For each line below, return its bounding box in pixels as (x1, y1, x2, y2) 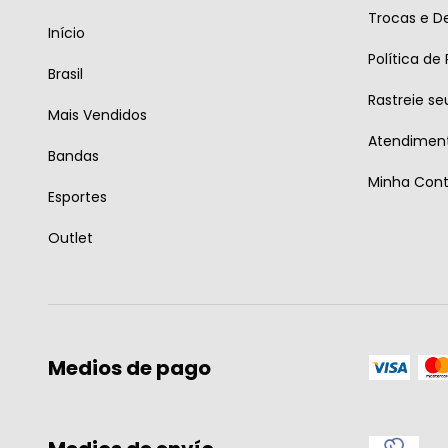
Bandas (48, 146, 99, 167)
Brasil (48, 64, 83, 85)
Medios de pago (48, 354, 211, 383)
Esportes (48, 187, 107, 208)
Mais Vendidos (48, 105, 147, 126)
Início (48, 23, 85, 44)
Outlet (48, 228, 93, 249)
